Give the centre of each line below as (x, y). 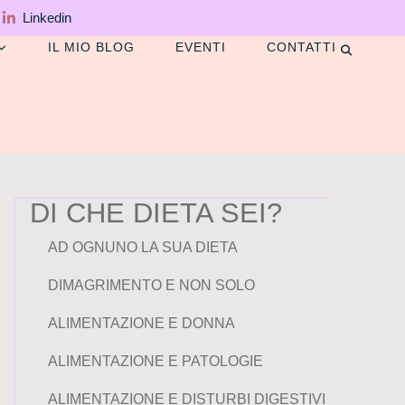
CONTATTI (302, 47)
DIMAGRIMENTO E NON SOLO (151, 285)
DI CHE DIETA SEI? (156, 213)
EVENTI (201, 47)
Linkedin (47, 18)
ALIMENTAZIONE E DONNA (141, 323)
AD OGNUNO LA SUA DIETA (143, 247)
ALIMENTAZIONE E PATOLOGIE (155, 361)
